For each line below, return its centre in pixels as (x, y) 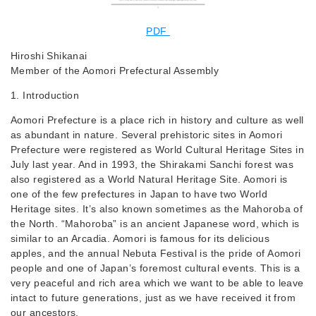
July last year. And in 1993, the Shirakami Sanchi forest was (152, 164)
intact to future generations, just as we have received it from (153, 298)
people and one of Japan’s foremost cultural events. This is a (156, 268)
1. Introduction (45, 95)
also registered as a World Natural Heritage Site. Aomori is (149, 179)
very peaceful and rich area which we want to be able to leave (157, 283)
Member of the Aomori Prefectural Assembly (115, 71)
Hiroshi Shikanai (49, 56)
